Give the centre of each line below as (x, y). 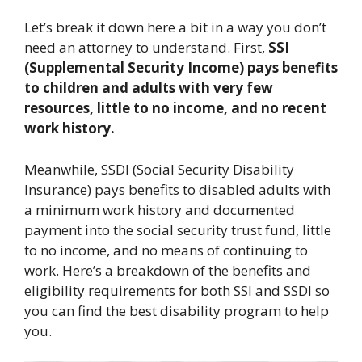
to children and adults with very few (149, 88)
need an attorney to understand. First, (146, 47)
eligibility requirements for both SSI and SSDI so (177, 290)
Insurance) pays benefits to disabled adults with (177, 189)
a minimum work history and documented (160, 209)
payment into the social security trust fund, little (178, 229)
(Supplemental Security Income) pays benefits (181, 67)
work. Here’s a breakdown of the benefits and (168, 270)
